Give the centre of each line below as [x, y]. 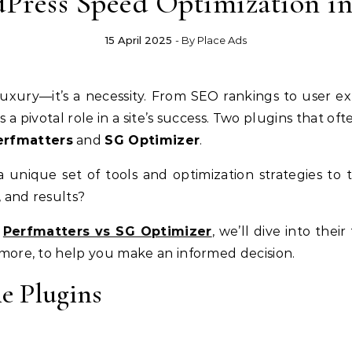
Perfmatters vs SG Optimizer [107, 232]
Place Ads [222, 40]
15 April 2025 [139, 40]
